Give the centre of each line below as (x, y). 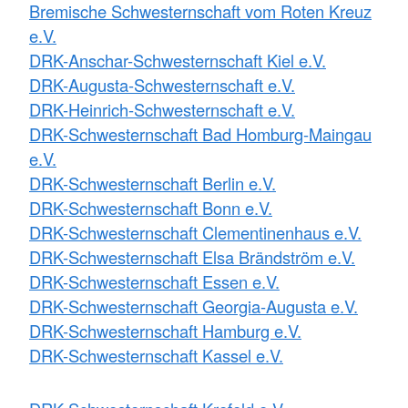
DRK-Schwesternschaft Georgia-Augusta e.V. (194, 306)
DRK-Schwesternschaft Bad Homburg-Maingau (200, 133)
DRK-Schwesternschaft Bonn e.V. (151, 207)
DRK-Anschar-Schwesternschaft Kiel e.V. (178, 60)
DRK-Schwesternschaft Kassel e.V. (156, 355)
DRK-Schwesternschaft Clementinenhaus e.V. (195, 232)
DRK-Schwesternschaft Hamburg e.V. (165, 330)
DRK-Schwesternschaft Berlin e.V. (153, 183)
